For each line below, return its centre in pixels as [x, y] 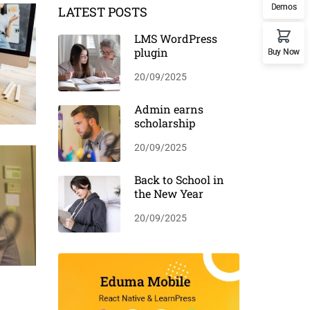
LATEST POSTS [102, 12]
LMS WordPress [175, 38]
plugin [151, 52]
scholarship [164, 123]
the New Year [168, 193]
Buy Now [284, 52]
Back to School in [179, 180]
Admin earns [168, 109]
